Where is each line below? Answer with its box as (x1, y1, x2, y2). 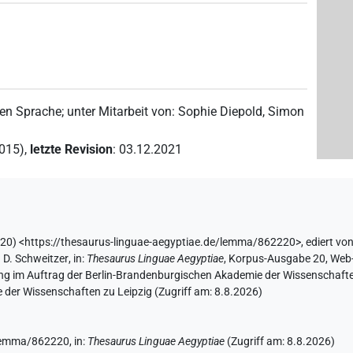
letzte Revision (30, 141, 113, 157)
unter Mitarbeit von (67, 103, 173, 119)
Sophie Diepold (178, 103, 263, 119)
